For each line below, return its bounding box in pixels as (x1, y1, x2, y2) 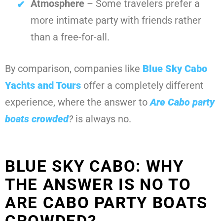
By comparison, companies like (5, 63, 143, 75)
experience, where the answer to (5, 96, 150, 109)
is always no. (73, 113, 131, 125)
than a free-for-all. (31, 31, 110, 43)
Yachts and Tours (5, 79, 83, 92)
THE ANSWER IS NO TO (5, 175, 191, 194)
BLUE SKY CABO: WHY (5, 156, 184, 176)
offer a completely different (83, 79, 204, 92)
